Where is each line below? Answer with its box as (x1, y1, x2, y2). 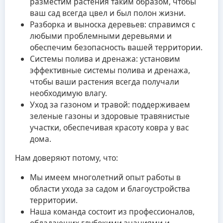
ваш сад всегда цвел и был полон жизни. (30, 7, 186, 18)
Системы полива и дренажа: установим (30, 53, 180, 64)
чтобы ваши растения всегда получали (30, 76, 179, 87)
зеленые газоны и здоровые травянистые (30, 110, 190, 121)
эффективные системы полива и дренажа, (30, 64, 190, 76)
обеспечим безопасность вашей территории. (30, 41, 203, 53)
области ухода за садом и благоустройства (30, 183, 190, 194)
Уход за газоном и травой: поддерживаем (30, 99, 190, 110)
